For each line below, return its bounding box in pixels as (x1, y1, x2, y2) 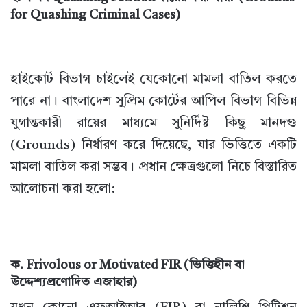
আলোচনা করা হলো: (10, 183, 115, 197)
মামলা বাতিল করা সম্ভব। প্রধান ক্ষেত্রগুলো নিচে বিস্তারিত (10, 161, 297, 175)
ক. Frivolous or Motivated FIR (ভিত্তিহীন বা (10, 259, 245, 272)
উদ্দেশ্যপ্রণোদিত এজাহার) (10, 276, 137, 289)
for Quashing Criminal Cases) (10, 9, 180, 22)
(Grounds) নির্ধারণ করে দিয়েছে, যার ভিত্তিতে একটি (10, 139, 297, 153)
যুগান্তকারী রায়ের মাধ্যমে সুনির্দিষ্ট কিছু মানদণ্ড (10, 117, 297, 131)
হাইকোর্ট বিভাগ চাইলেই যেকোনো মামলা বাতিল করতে (10, 73, 297, 87)
